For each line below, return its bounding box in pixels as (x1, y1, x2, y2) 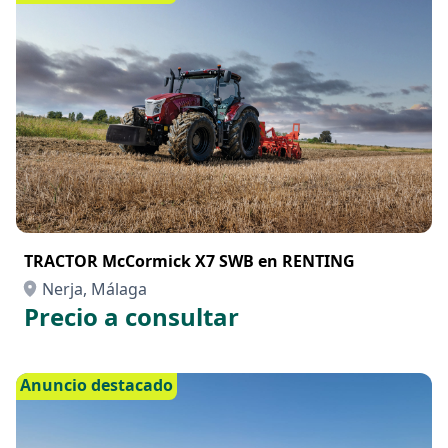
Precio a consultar (24, 300, 239, 333)
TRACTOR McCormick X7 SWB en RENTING (24, 250, 355, 272)
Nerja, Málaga (42, 278, 147, 300)
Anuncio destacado (20, 374, 173, 396)
